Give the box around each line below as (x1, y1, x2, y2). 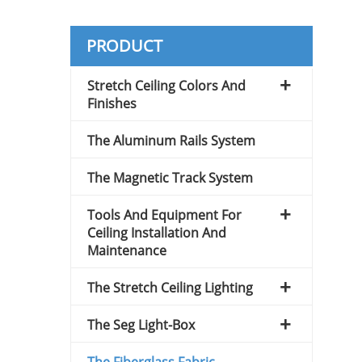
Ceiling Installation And (87, 223, 226, 242)
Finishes (87, 94, 137, 112)
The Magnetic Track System (87, 168, 253, 187)
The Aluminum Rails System (87, 131, 255, 149)
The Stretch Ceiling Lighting (87, 278, 253, 297)
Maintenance (87, 241, 166, 259)
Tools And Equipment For (87, 205, 242, 224)
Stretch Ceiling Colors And (87, 76, 246, 95)
